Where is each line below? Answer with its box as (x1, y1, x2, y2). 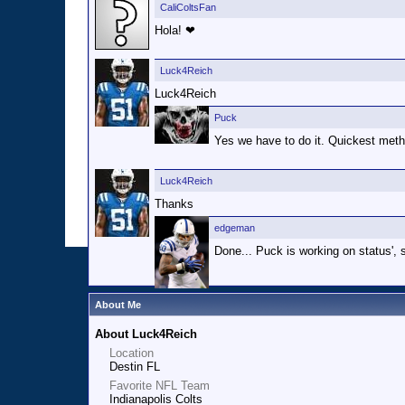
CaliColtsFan (160, 2, 216, 13)
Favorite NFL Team (109, 379, 210, 392)
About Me (95, 299, 141, 310)
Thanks (155, 197, 193, 211)
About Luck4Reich (95, 327, 197, 341)
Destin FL (109, 360, 160, 373)
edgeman (214, 222, 255, 233)
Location (109, 346, 154, 360)
